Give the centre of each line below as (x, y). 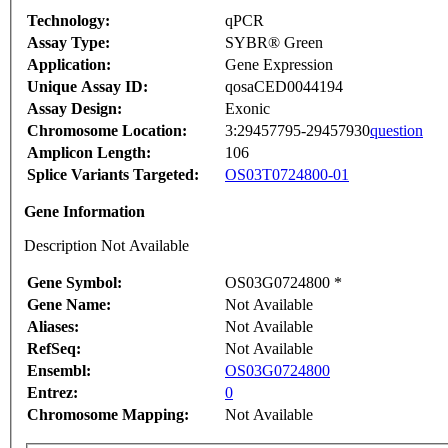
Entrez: (52, 393)
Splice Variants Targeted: (113, 175)
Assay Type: (68, 43)
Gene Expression (279, 65)
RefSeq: (54, 349)
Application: (69, 65)
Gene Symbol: (74, 283)
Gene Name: (69, 305)
